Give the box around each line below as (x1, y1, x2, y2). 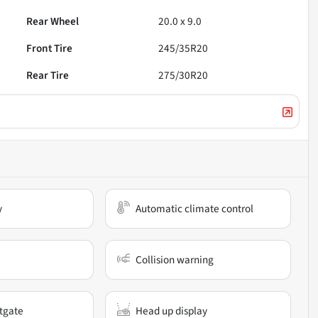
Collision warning (136, 251, 214, 268)
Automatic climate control (136, 200, 254, 216)
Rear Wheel (26, 13, 79, 29)
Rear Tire (26, 67, 70, 83)
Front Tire (26, 40, 73, 56)
